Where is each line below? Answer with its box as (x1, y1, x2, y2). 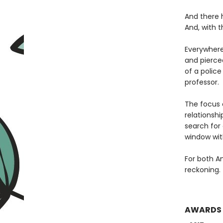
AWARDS (184, 204, 222, 216)
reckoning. (184, 165, 221, 175)
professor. (184, 77, 219, 87)
